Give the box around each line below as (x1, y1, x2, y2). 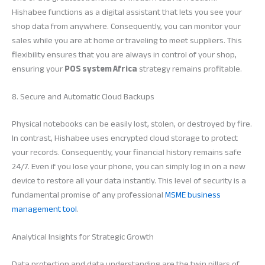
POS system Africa (64, 60, 137, 77)
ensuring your (12, 60, 64, 77)
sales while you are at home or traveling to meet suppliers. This (12, 32, 242, 49)
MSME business (165, 186, 221, 203)
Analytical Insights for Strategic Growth (12, 229, 154, 245)
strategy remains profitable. (137, 60, 242, 77)
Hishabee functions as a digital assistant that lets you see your (12, 4, 242, 20)
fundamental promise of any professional (12, 186, 165, 203)
